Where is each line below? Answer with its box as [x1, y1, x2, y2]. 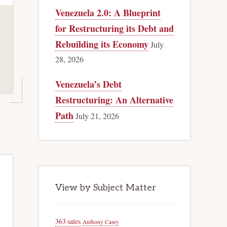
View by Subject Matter [55, 182, 156, 194]
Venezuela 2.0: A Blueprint [55, 6, 161, 20]
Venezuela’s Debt [55, 78, 122, 91]
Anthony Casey [83, 218, 119, 226]
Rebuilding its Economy [55, 37, 148, 51]
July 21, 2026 [75, 110, 119, 122]
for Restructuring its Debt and [55, 22, 174, 35]
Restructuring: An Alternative [55, 93, 173, 107]
